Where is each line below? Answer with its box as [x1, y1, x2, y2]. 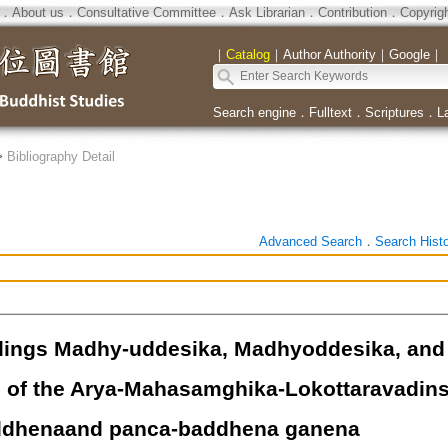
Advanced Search [258, 234, 362, 249]
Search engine [212, 105, 296, 120]
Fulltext [308, 105, 352, 120]
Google [388, 47, 430, 62]
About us [11, 5, 64, 20]
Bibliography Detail [6, 149, 115, 164]
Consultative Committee [76, 5, 216, 20]
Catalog [225, 47, 270, 62]
